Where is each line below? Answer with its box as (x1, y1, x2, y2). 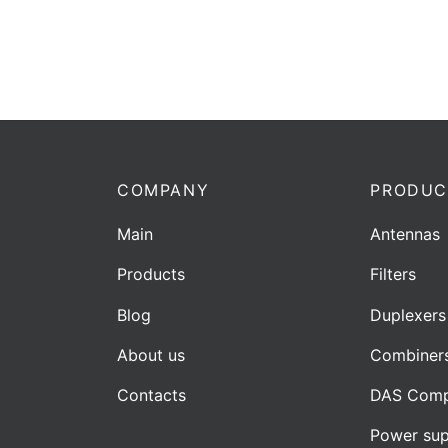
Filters (370, 264, 417, 285)
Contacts (117, 385, 186, 406)
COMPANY (117, 179, 210, 200)
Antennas (370, 224, 441, 245)
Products (117, 264, 185, 285)
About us (117, 344, 185, 365)
